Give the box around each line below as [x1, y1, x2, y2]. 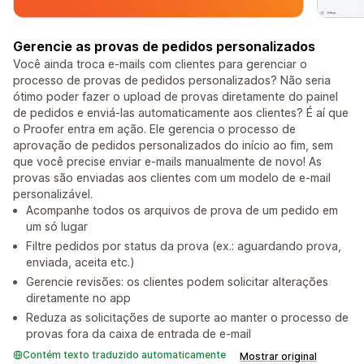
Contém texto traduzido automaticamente [23, 349, 226, 362]
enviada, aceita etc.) [26, 255, 135, 270]
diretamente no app [26, 291, 131, 305]
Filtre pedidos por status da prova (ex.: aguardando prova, [26, 239, 341, 253]
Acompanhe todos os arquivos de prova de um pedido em [26, 203, 338, 218]
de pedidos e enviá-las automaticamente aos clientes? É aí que [13, 106, 349, 120]
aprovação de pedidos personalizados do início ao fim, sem [13, 138, 333, 153]
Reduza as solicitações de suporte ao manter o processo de [26, 310, 349, 325]
